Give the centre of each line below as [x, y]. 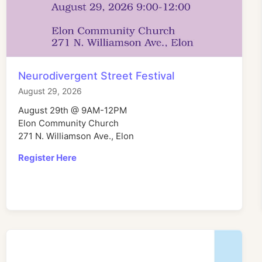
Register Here [47, 157]
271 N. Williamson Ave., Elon [76, 136]
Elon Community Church [68, 123]
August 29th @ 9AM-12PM [73, 111]
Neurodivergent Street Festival [96, 76]
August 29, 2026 [50, 91]
